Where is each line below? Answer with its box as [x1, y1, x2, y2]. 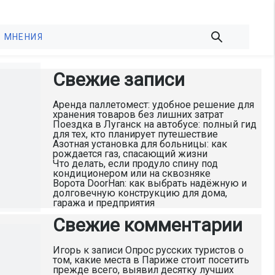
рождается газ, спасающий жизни [53, 148, 207, 160]
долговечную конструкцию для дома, [53, 187, 227, 199]
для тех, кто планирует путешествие [53, 128, 218, 140]
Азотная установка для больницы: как [53, 138, 227, 150]
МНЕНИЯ [4, 32, 44, 42]
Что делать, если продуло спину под [53, 158, 218, 169]
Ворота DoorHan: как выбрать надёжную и [53, 177, 247, 189]
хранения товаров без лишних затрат [53, 109, 223, 120]
